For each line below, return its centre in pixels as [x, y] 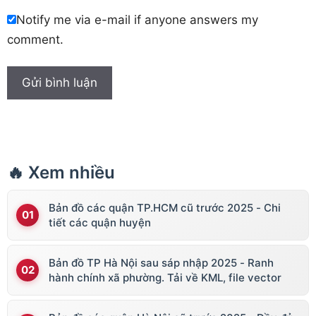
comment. [35, 39]
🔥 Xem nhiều [61, 173]
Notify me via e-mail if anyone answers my [137, 19]
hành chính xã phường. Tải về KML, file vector [165, 278]
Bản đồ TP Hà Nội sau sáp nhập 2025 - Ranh [161, 263]
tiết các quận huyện [100, 223]
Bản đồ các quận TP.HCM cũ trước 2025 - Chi [165, 208]
